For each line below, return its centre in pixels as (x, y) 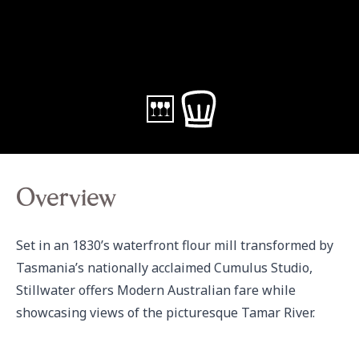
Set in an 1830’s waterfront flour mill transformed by (175, 245)
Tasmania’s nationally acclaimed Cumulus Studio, (164, 268)
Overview (66, 200)
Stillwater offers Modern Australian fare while (156, 290)
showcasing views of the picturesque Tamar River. (165, 313)
